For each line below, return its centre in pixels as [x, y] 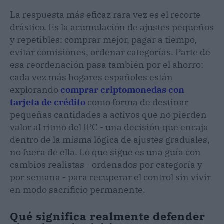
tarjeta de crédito [48, 102]
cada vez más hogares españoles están [91, 77]
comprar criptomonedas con [122, 89]
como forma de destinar [137, 102]
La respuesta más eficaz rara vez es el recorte [105, 14]
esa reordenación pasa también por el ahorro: [107, 64]
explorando [35, 89]
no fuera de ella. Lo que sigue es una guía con [105, 152]
